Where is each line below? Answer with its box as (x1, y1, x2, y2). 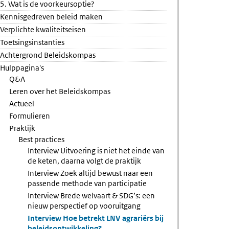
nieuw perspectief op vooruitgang (28, 201, 141, 211)
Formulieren (9, 111, 51, 121)
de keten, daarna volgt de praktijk (28, 156, 142, 166)
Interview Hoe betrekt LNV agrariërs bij (28, 213, 164, 223)
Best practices (18, 134, 65, 144)
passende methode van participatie (28, 178, 147, 188)
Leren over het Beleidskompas (9, 86, 111, 96)
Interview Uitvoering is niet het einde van (28, 146, 165, 155)
